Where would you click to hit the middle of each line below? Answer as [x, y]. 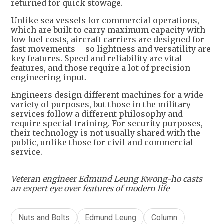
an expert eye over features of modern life [90, 188]
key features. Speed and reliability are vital [97, 58]
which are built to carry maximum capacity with [108, 30]
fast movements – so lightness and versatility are [111, 49]
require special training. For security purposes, [107, 123]
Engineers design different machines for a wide [107, 95]
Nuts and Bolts [44, 217]
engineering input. [49, 77]
